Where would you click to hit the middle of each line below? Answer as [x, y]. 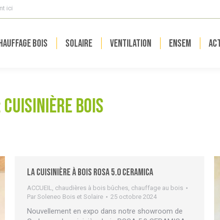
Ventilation [131, 43]
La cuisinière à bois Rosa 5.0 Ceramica [90, 172]
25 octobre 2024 [134, 197]
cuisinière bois [54, 106]
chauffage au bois [157, 188]
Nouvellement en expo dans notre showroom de [105, 211]
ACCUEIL [40, 188]
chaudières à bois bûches [92, 188]
